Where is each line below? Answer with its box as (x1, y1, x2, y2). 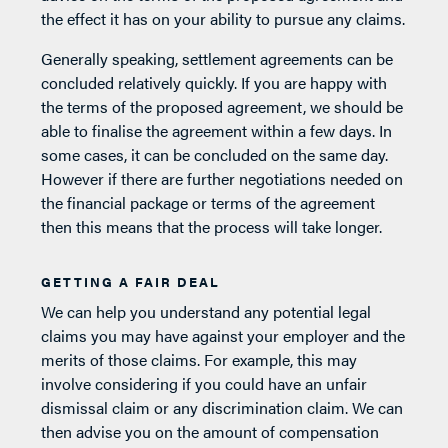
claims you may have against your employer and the (41, 323, 406, 347)
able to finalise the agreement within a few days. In (41, 118, 393, 142)
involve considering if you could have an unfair (41, 371, 368, 395)
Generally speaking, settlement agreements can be (41, 46, 394, 70)
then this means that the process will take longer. (41, 214, 383, 238)
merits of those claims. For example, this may (41, 347, 358, 371)
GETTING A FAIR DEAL (41, 271, 221, 291)
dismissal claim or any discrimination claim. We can (41, 395, 404, 419)
